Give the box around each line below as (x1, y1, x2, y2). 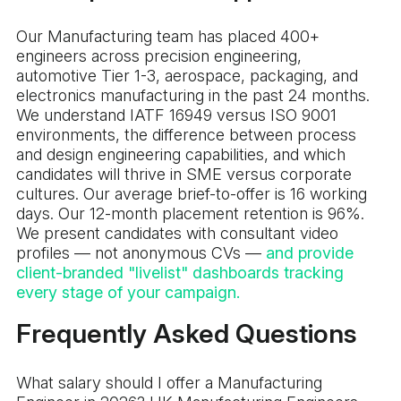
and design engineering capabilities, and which (16, 145, 346, 165)
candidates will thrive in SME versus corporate (16, 165, 352, 184)
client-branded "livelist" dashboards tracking (16, 263, 344, 283)
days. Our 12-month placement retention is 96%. (16, 204, 364, 224)
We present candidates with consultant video (16, 224, 338, 243)
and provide (266, 243, 354, 263)
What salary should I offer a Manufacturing (16, 373, 322, 393)
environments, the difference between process (16, 125, 356, 145)
